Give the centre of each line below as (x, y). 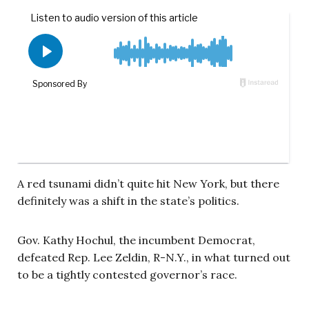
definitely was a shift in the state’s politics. (128, 200)
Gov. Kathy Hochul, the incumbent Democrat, (136, 240)
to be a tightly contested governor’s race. (127, 274)
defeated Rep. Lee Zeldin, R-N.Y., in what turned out (154, 257)
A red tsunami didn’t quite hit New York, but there (148, 183)
